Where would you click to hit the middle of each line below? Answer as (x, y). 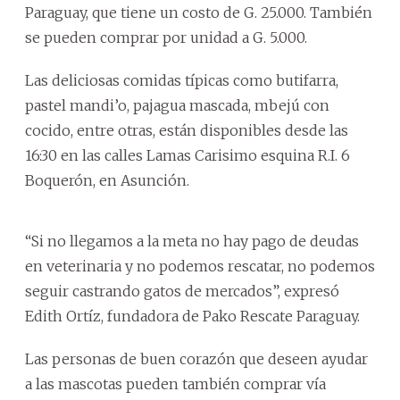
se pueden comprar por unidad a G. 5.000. (166, 37)
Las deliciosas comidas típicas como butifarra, (182, 80)
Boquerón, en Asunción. (107, 180)
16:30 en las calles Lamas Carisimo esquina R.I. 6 (187, 155)
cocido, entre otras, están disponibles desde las (187, 130)
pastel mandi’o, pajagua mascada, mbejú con (177, 105)
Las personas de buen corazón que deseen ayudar (196, 358)
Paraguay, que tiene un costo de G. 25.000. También (199, 12)
